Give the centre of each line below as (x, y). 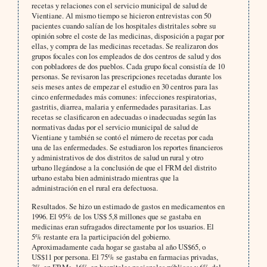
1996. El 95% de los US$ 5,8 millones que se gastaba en (116, 217)
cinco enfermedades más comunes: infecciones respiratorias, (124, 97)
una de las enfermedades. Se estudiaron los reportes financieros (127, 148)
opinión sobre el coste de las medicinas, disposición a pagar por (128, 36)
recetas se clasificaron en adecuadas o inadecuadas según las (124, 117)
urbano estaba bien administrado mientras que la (105, 178)
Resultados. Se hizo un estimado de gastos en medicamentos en (128, 207)
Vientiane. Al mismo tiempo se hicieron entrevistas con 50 (121, 16)
